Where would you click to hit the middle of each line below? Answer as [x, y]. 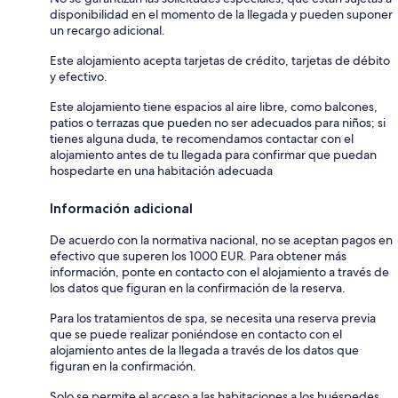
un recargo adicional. [107, 30]
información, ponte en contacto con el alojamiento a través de [219, 271]
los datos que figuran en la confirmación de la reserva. [198, 287]
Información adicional [121, 208]
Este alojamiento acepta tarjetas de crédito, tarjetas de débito [220, 60]
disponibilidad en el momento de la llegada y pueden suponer [221, 14]
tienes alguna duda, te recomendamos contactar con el [202, 138]
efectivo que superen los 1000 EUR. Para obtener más [198, 255]
